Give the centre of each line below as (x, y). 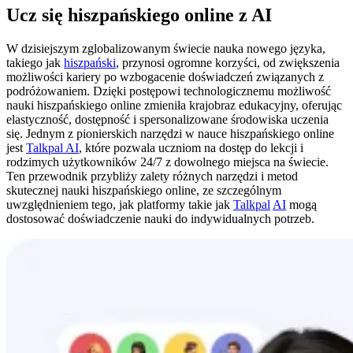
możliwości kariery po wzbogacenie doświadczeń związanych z (165, 76)
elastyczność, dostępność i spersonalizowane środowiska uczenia (167, 119)
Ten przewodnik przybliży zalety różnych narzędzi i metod (152, 176)
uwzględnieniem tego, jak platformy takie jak (120, 204)
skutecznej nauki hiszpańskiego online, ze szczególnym (144, 190)
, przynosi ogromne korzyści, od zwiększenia (228, 62)
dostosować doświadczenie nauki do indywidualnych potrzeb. (160, 218)
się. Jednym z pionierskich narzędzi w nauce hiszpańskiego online (170, 133)
